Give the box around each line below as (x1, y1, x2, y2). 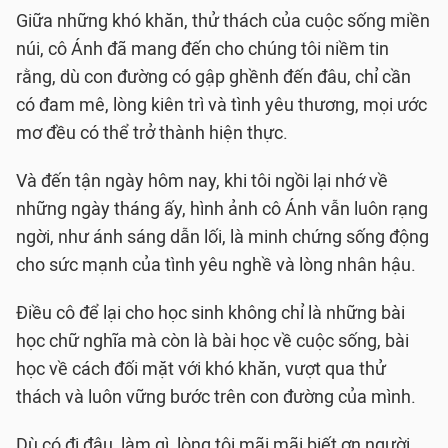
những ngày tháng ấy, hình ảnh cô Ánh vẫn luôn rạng (16, 198, 428, 221)
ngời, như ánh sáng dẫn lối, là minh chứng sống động (16, 226, 429, 249)
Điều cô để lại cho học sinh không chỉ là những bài (16, 302, 405, 325)
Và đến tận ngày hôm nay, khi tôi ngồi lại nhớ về (16, 170, 388, 193)
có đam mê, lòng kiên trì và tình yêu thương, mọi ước (16, 94, 427, 117)
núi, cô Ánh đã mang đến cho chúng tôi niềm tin (16, 38, 389, 61)
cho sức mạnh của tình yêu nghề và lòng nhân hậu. (16, 254, 416, 277)
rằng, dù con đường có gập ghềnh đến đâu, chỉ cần (16, 66, 411, 89)
